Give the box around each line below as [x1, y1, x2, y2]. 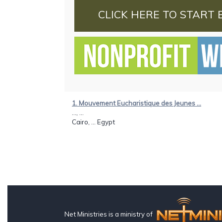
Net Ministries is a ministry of [64, 210, 154, 218]
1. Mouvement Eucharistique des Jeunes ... [72, 99, 201, 107]
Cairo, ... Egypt [72, 117, 115, 126]
